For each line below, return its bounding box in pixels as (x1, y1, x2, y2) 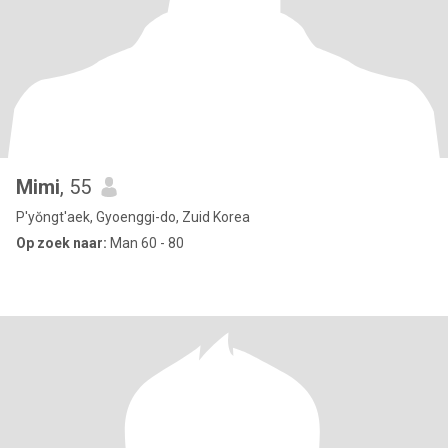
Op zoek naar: (16, 235, 107, 251)
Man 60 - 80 (107, 235, 184, 251)
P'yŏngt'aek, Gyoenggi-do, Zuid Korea (16, 209, 250, 225)
